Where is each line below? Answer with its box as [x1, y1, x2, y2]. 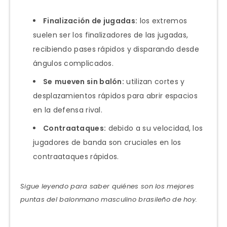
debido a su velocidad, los [106, 123, 203, 133]
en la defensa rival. [33, 104, 103, 115]
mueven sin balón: [54, 76, 125, 87]
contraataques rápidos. [33, 151, 119, 162]
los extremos [137, 15, 187, 26]
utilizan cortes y [124, 76, 185, 87]
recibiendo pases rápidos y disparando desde [33, 44, 199, 54]
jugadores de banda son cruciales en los [33, 137, 181, 147]
